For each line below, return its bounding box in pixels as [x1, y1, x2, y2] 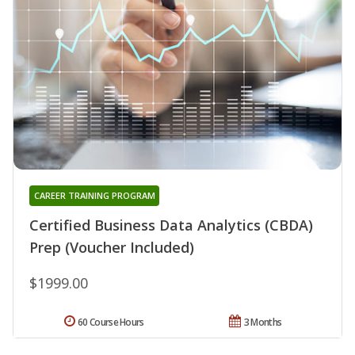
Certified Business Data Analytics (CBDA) [29, 216, 313, 235]
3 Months [243, 315, 282, 330]
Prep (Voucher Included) [29, 238, 194, 258]
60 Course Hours [78, 315, 144, 330]
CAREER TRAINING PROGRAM [33, 189, 155, 202]
